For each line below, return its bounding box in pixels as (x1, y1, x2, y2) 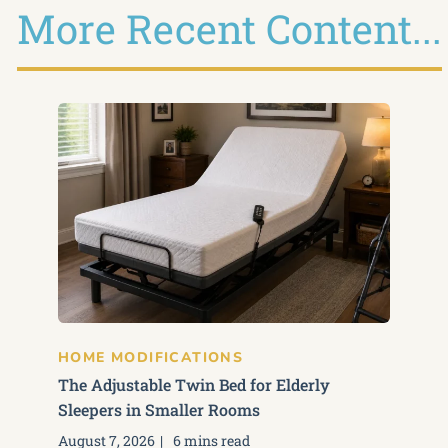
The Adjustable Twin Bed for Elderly (58, 374, 330, 395)
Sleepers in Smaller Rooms (58, 399, 260, 420)
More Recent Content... (16, 2, 442, 55)
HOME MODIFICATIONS (58, 348, 244, 367)
